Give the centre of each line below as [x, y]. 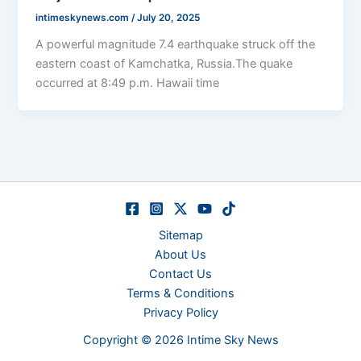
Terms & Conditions [180, 293]
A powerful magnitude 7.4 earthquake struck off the [176, 45]
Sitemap [180, 235]
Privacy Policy [180, 313]
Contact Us [180, 274]
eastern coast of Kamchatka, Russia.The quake [164, 64]
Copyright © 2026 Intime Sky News [180, 340]
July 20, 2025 [169, 18]
